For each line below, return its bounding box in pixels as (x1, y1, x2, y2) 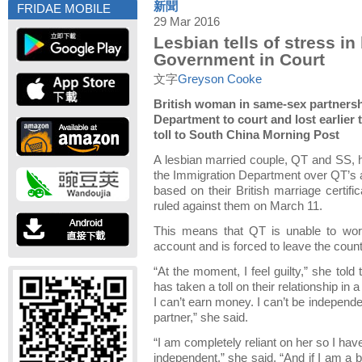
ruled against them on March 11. (154, 200, 322, 213)
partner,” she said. (154, 311, 248, 324)
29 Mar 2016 (154, 15, 220, 28)
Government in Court (154, 50, 325, 69)
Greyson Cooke (178, 73, 262, 86)
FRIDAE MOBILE (17, 2, 111, 15)
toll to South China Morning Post (154, 128, 339, 141)
